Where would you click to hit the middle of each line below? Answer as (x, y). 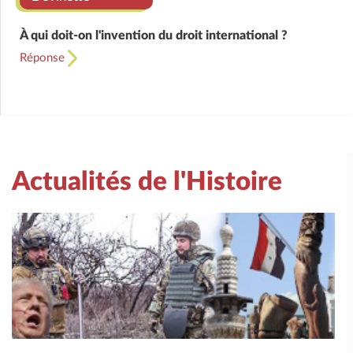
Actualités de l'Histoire (147, 182)
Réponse (44, 58)
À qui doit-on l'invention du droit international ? (154, 36)
